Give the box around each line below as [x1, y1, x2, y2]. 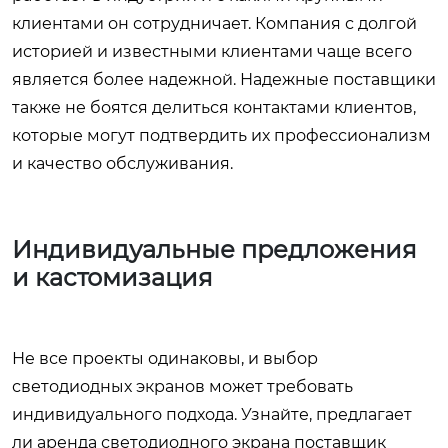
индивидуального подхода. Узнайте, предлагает [12, 405, 412, 425]
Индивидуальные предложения [12, 235, 417, 265]
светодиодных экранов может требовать [12, 377, 353, 397]
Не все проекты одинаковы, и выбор [12, 349, 318, 369]
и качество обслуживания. [12, 154, 233, 174]
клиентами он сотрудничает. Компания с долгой [12, 14, 417, 34]
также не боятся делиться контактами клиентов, [12, 98, 416, 118]
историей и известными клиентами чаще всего [12, 42, 412, 62]
